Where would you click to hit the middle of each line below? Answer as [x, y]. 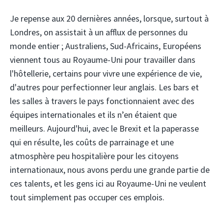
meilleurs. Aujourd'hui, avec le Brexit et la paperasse [104, 129]
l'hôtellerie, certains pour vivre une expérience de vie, [106, 74]
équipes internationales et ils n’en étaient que [93, 115]
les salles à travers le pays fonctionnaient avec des [102, 101]
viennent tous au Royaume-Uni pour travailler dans [103, 60]
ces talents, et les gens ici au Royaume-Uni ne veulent [108, 184]
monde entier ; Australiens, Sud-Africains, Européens [106, 46]
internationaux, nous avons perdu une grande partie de [110, 170]
